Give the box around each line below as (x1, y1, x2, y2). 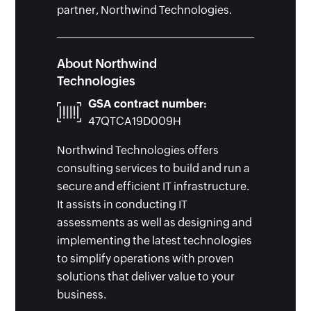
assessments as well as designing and (57, 215, 253, 229)
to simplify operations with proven (57, 251, 235, 265)
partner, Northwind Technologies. (57, 3, 233, 17)
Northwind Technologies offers (57, 143, 219, 157)
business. (57, 287, 107, 301)
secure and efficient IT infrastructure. (57, 179, 250, 193)
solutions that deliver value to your (57, 269, 235, 283)
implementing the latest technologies (57, 233, 253, 247)
